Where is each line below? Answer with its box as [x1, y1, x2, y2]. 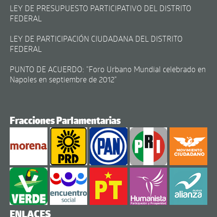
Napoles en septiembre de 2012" [10, 74, 117, 85]
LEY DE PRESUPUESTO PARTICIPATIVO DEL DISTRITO [10, 3, 191, 14]
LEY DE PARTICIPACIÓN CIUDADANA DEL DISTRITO [10, 33, 183, 44]
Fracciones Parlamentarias [10, 113, 121, 129]
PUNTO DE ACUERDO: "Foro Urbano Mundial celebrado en [10, 64, 206, 75]
